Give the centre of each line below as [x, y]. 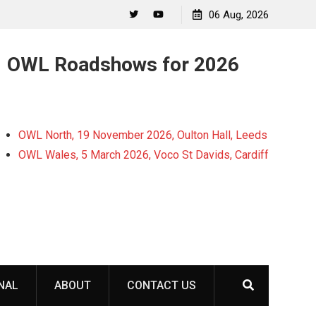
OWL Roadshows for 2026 [123, 65]
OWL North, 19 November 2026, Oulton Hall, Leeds [143, 135]
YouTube [178, 36]
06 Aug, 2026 [239, 15]
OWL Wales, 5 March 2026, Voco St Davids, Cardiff [144, 155]
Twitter [150, 36]
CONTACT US [162, 285]
